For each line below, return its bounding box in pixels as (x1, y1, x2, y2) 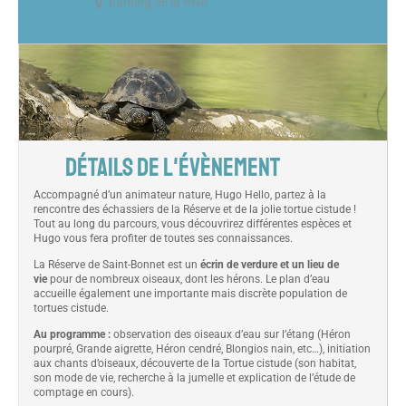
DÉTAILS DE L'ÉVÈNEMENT (65, 151, 280, 183)
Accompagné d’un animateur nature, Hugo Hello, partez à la (34, 188, 326, 201)
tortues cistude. (34, 302, 109, 314)
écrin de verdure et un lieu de (200, 258, 339, 271)
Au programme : (34, 328, 111, 341)
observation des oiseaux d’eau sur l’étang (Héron (111, 328, 351, 341)
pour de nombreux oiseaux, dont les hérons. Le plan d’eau (47, 273, 330, 285)
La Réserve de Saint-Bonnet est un (34, 258, 200, 271)
